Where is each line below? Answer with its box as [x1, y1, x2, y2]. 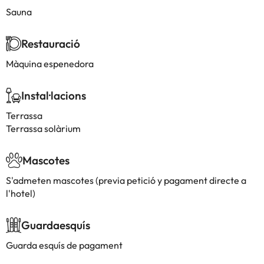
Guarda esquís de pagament [6, 239, 123, 251]
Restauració [21, 37, 80, 51]
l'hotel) [6, 187, 35, 199]
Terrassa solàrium [6, 123, 81, 134]
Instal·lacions [21, 88, 86, 103]
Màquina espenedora [6, 58, 94, 70]
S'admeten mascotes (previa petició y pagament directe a [6, 174, 246, 186]
